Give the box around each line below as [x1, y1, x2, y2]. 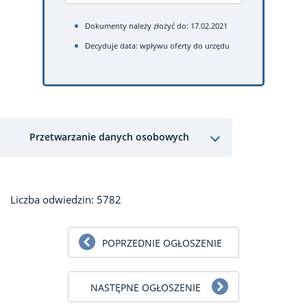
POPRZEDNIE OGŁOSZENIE [101, 236, 222, 249]
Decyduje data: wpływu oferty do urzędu [85, 40, 230, 51]
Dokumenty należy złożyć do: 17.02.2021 [85, 21, 228, 31]
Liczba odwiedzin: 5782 [10, 192, 121, 206]
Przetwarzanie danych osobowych [29, 130, 189, 143]
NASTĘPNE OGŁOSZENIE [90, 280, 201, 294]
